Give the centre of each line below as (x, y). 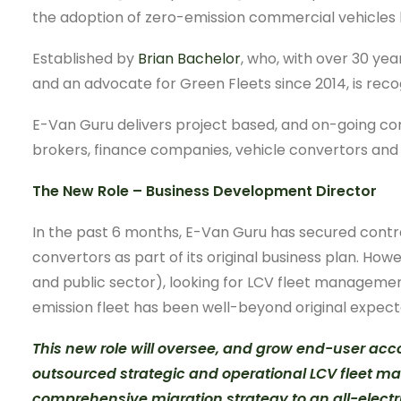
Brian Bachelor (189, 59)
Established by (85, 59)
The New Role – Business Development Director (205, 191)
